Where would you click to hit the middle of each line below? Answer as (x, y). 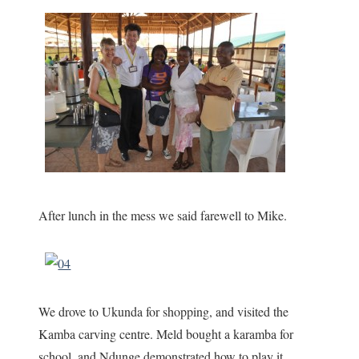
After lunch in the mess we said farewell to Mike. (163, 215)
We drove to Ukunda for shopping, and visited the (164, 311)
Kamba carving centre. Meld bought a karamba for (166, 333)
